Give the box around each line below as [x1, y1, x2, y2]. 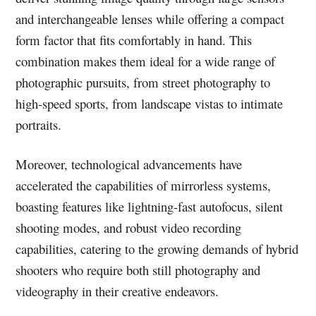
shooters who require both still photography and [16, 261, 261, 279]
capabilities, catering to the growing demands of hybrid [16, 240, 299, 257]
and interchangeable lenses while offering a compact [16, 10, 285, 28]
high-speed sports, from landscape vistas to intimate [16, 95, 284, 112]
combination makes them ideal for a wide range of [16, 52, 276, 70]
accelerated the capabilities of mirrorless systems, [16, 176, 272, 194]
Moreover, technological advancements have [16, 155, 243, 173]
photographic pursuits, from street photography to [16, 73, 271, 91]
